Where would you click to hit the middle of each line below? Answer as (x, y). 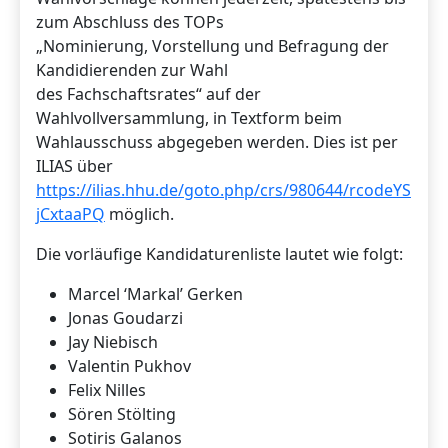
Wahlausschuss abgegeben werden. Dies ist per (217, 141)
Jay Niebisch (113, 341)
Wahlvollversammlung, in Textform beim (189, 117)
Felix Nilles (107, 389)
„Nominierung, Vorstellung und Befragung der (212, 45)
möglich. (139, 213)
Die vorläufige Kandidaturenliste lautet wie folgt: (219, 253)
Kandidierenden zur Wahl (132, 69)
